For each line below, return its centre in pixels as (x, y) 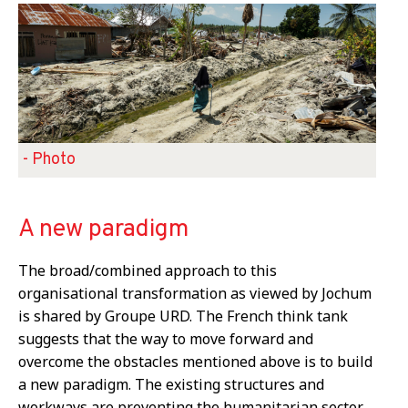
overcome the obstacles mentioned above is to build (195, 362)
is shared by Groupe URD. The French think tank (183, 316)
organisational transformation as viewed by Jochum (195, 294)
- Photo (49, 160)
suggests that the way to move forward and (166, 339)
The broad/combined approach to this (148, 271)
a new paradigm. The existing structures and (171, 385)
